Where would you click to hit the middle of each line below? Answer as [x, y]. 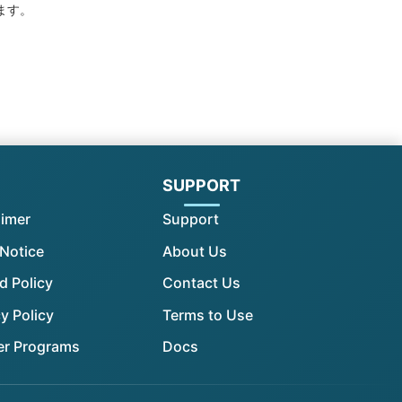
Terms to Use [208, 315]
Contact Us [201, 283]
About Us [195, 251]
